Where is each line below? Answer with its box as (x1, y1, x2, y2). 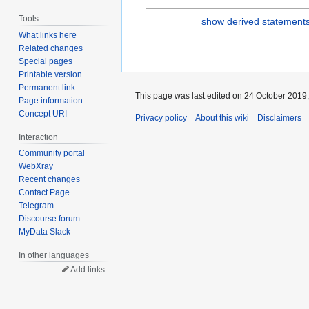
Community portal (19, 148, 86, 159)
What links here (19, 30, 77, 40)
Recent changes (19, 175, 81, 185)
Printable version (19, 69, 83, 79)
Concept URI (19, 108, 68, 119)
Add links (70, 265, 106, 275)
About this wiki (195, 113, 249, 123)
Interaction (19, 132, 59, 142)
